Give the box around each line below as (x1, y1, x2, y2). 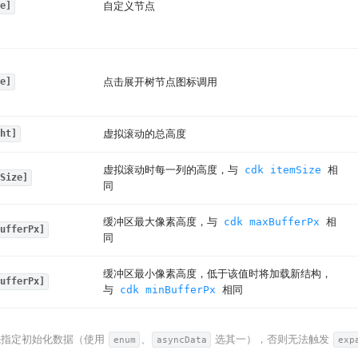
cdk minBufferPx (120, 283, 216, 296)
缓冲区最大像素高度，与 (103, 215, 224, 228)
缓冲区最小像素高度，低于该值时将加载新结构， (103, 267, 332, 280)
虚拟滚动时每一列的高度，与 (103, 163, 245, 176)
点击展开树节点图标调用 (103, 75, 217, 88)
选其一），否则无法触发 (212, 332, 333, 345)
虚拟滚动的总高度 (103, 127, 186, 140)
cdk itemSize (245, 163, 321, 176)
